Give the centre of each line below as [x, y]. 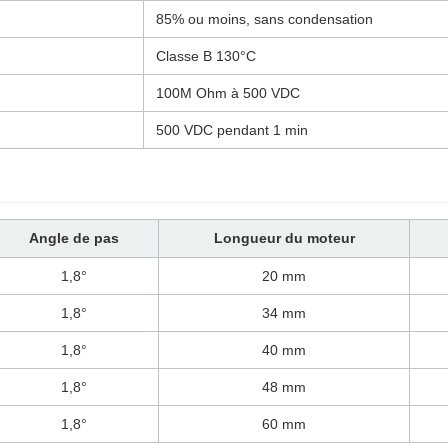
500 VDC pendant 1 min [232, 129]
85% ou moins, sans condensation [264, 18]
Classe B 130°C [206, 55]
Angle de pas [73, 237]
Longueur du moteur [284, 237]
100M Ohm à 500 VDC [228, 92]
